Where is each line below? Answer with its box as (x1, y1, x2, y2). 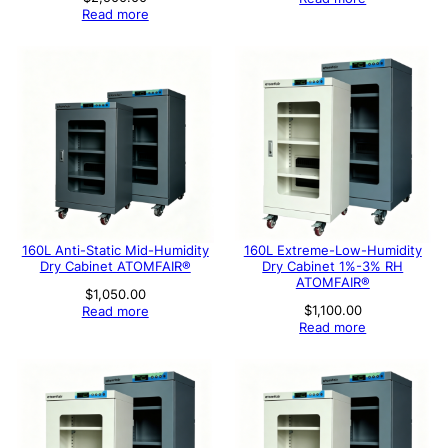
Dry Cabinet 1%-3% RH (262, 258, 404, 274)
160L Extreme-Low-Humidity (243, 242, 422, 258)
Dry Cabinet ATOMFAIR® (39, 258, 191, 274)
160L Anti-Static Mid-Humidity (21, 242, 209, 258)
